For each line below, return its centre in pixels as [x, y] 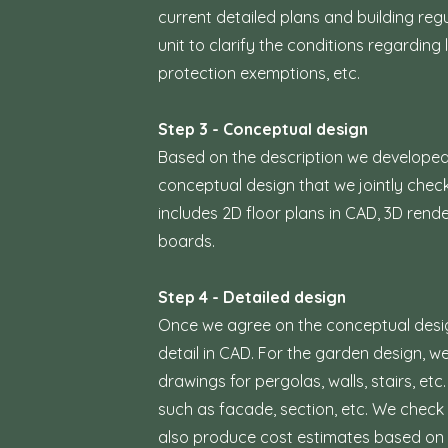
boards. [186, 241]
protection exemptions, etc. [258, 73]
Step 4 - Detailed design [251, 297]
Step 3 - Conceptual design [262, 129]
